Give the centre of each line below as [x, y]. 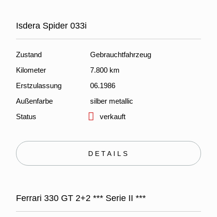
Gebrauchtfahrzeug [120, 54]
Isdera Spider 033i [51, 26]
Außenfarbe [34, 101]
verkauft [112, 116]
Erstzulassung [39, 85]
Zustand [29, 54]
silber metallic [111, 101]
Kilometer [31, 70]
